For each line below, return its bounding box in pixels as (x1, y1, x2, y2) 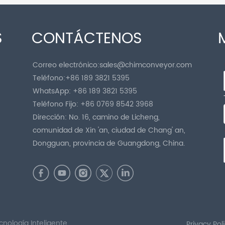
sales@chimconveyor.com (99, 59, 192, 71)
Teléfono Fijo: (33, 98, 81, 110)
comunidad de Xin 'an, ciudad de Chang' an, (33, 124, 186, 136)
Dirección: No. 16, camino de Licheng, (33, 111, 160, 123)
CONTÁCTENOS (32, 26, 143, 51)
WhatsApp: (33, 85, 71, 97)
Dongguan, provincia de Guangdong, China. (33, 137, 185, 149)
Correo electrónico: (33, 59, 100, 71)
